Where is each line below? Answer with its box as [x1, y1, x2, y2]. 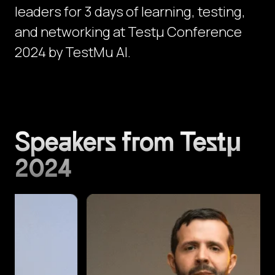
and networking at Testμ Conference [15, 23, 242, 42]
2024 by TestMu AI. [15, 43, 131, 62]
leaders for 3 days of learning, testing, [15, 2, 246, 21]
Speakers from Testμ [15, 127, 242, 159]
